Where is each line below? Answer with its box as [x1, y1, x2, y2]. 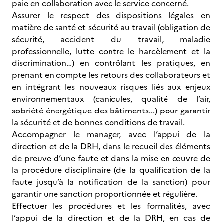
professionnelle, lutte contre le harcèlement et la [12, 45, 210, 57]
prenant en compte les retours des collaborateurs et [12, 69, 210, 81]
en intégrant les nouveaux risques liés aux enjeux [12, 81, 210, 93]
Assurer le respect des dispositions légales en [12, 9, 210, 21]
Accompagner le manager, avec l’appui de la [12, 128, 210, 140]
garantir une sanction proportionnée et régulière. [12, 188, 197, 200]
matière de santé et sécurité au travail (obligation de [12, 21, 210, 33]
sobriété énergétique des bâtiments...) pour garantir [12, 105, 210, 116]
